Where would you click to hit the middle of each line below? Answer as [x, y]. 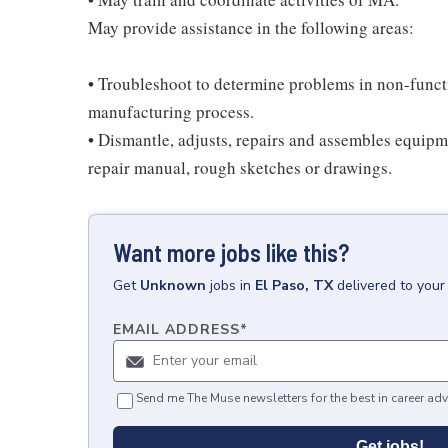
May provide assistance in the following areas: [251, 27]
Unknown [173, 285]
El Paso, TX [294, 285]
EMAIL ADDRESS [176, 329]
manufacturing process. [171, 111]
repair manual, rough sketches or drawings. [240, 167]
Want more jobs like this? [231, 252]
